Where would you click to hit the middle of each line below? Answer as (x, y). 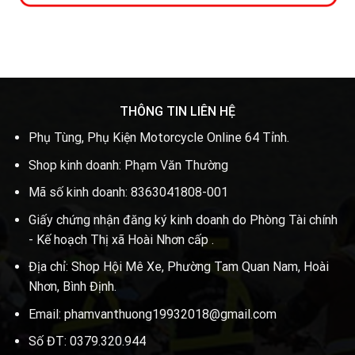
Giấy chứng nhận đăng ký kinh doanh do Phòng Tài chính (183, 219)
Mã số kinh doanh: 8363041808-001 (128, 193)
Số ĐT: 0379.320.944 (87, 342)
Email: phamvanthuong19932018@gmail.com (152, 314)
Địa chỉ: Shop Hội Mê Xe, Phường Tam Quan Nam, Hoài (178, 267)
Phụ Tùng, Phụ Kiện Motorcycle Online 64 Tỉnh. (158, 137)
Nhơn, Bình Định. (72, 287)
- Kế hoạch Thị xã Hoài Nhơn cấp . (121, 239)
